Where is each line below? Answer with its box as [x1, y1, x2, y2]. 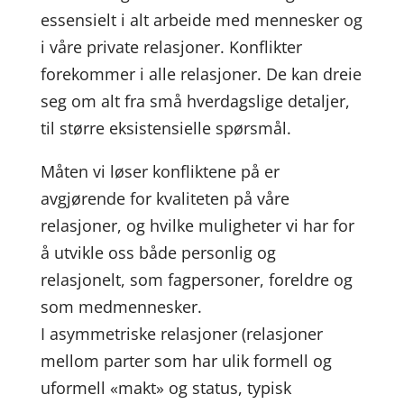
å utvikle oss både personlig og [40, 242, 276, 263]
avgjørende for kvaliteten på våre [40, 188, 289, 209]
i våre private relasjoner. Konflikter [40, 36, 302, 58]
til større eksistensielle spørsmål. [40, 117, 291, 139]
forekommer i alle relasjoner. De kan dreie [40, 63, 362, 85]
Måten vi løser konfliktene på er [40, 161, 280, 182]
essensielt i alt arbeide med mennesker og [40, 9, 363, 31]
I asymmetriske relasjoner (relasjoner [40, 323, 323, 344]
